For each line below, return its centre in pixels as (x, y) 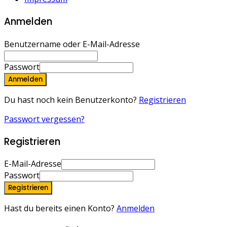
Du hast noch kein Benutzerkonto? (71, 100)
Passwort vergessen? (44, 119)
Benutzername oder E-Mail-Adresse (72, 44)
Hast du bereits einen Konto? (60, 209)
